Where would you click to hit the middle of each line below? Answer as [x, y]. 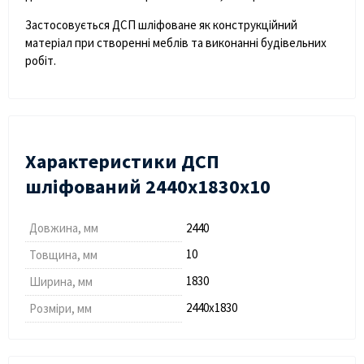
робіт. [41, 60]
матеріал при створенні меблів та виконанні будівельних [176, 42]
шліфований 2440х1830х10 [148, 186]
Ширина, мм [61, 281]
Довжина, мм [64, 227]
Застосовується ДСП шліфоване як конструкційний [161, 24]
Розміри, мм [61, 308]
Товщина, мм [63, 254]
